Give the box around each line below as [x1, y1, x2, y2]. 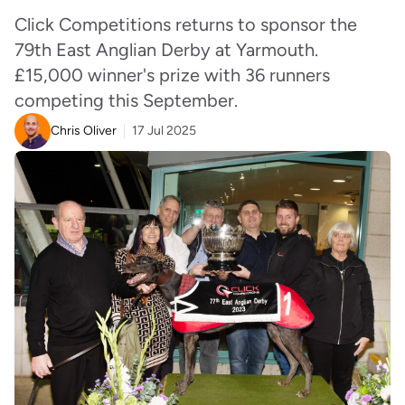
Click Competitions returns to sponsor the [14, 14, 357, 35]
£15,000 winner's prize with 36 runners [14, 64, 330, 86]
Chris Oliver [51, 123, 117, 138]
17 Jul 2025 [132, 123, 196, 138]
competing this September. [14, 89, 238, 111]
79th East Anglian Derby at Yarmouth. [14, 39, 318, 61]
